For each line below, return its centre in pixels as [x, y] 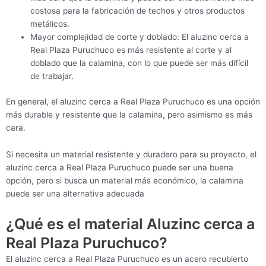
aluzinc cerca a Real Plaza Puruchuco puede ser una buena [120, 168]
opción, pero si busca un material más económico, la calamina [125, 181]
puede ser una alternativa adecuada [75, 194]
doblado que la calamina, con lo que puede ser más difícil [140, 63]
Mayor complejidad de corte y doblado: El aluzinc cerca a [140, 37]
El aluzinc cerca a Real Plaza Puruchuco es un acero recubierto [127, 259]
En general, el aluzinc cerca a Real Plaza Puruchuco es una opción [133, 101]
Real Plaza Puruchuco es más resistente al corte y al [131, 50]
